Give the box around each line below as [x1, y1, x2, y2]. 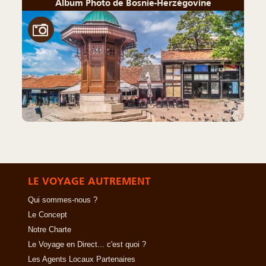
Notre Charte [28, 225, 71, 234]
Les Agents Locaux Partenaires [28, 255, 135, 264]
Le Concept [28, 210, 67, 219]
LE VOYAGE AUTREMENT [28, 175, 151, 187]
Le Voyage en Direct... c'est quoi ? [28, 240, 146, 249]
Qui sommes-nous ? [28, 195, 97, 204]
